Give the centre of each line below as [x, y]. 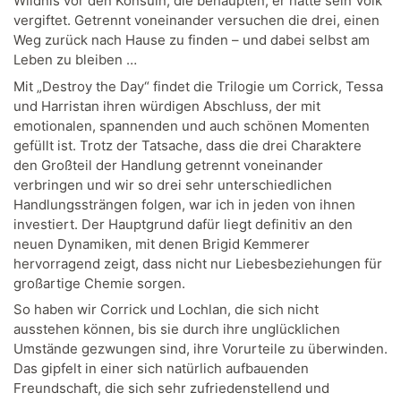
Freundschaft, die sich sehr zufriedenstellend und [171, 388]
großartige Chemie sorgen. [99, 283]
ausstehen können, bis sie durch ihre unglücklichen [177, 329]
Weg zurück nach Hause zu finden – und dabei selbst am [192, 40]
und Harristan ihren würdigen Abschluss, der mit [167, 106]
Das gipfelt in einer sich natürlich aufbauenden [161, 369]
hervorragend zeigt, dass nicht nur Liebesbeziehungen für [198, 263]
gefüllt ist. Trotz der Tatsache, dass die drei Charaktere [188, 145]
